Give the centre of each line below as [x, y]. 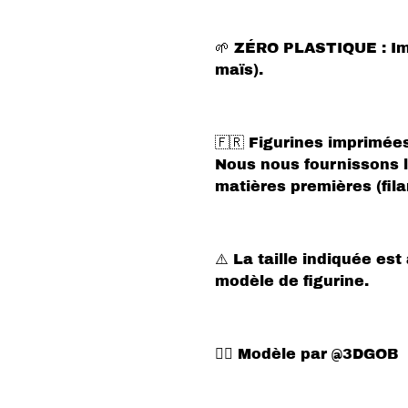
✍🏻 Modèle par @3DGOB [306, 353]
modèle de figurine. [292, 280]
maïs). [239, 69]
